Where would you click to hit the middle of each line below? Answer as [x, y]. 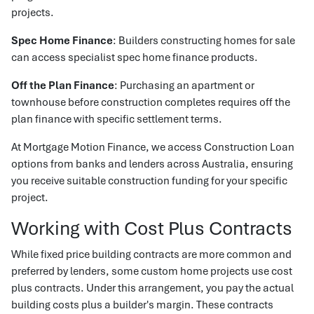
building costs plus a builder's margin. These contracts [142, 304]
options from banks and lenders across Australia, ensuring [152, 163]
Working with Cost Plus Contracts [152, 228]
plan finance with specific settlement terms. [117, 118]
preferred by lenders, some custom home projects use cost [152, 271]
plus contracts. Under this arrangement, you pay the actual [152, 287]
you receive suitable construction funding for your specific [149, 180]
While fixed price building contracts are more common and [151, 254]
